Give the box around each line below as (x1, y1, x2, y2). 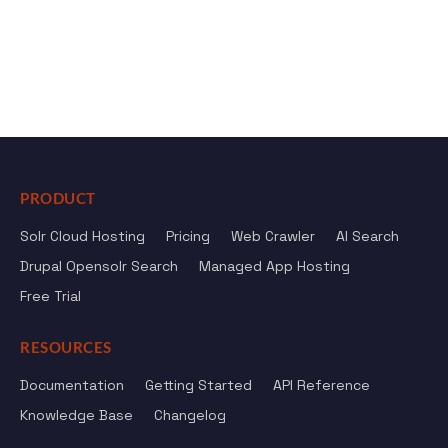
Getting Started (145, 376, 252, 394)
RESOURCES (20, 341, 112, 356)
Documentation (20, 376, 124, 394)
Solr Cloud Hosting (20, 227, 145, 245)
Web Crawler (231, 227, 315, 245)
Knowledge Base (20, 406, 133, 424)
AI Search (336, 227, 399, 245)
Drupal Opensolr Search (20, 257, 178, 275)
